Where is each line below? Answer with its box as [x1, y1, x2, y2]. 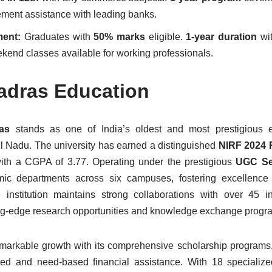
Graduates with [24, 32, 94, 42]
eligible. [144, 32, 186, 42]
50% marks [93, 32, 145, 42]
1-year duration [186, 32, 257, 42]
